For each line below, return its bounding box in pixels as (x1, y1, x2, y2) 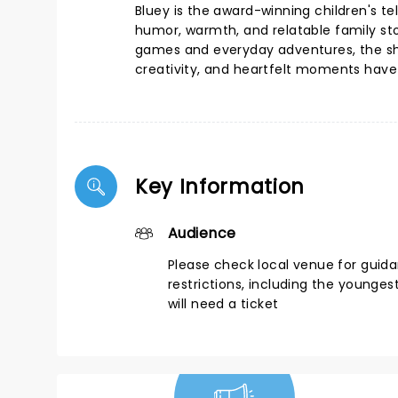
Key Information (135, 172, 306, 201)
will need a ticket (168, 295, 279, 313)
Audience (168, 223, 236, 243)
